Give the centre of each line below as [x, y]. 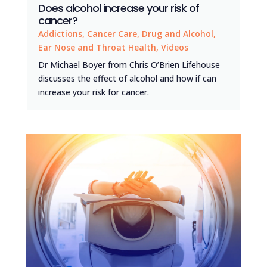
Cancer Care [112, 33]
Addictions [60, 33]
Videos [174, 47]
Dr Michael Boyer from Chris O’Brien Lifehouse [129, 64]
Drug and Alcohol [177, 33]
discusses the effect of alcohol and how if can [127, 78]
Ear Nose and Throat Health [97, 47]
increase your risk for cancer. [93, 92]
